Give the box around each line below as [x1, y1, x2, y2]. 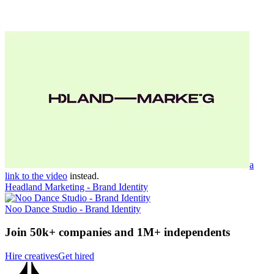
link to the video [5, 170, 67, 181]
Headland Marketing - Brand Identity [5, 181, 148, 192]
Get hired [58, 251, 94, 262]
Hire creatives [5, 251, 58, 262]
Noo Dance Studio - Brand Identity [5, 203, 141, 214]
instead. [70, 170, 99, 181]
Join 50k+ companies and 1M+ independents [5, 226, 230, 239]
